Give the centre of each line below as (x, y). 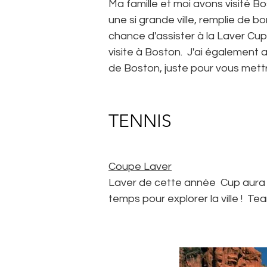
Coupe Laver (140, 167)
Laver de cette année (162, 183)
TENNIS (140, 121)
